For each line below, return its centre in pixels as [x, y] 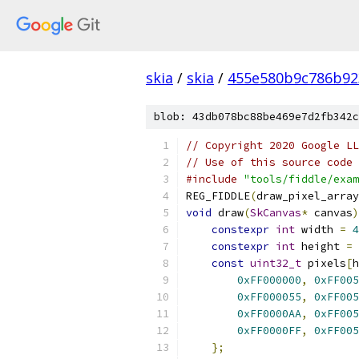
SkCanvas [276, 213]
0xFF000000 [269, 280]
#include [212, 179]
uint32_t [276, 263]
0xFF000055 [269, 297]
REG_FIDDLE [218, 196]
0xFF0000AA [269, 314]
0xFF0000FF [269, 331]
